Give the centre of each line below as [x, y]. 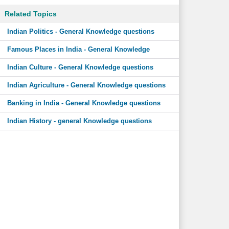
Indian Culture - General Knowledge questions [80, 67]
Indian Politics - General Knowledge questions [81, 31]
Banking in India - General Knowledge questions [84, 103]
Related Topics [30, 14]
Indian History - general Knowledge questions [79, 121]
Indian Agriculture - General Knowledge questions [86, 85]
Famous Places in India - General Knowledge [78, 49]
